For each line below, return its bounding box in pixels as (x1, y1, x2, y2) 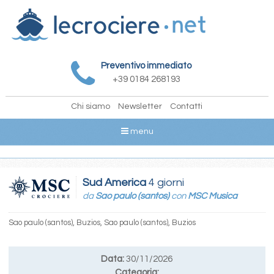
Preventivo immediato (101, 61, 192, 70)
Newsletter (118, 102, 163, 111)
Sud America (82, 176, 146, 188)
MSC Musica (187, 191, 237, 201)
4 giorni (146, 176, 184, 188)
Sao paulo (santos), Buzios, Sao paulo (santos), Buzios (8, 218, 196, 227)
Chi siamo (71, 102, 111, 111)
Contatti (170, 102, 203, 111)
